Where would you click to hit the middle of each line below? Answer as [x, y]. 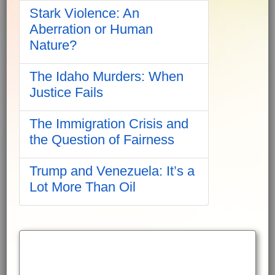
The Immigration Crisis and [109, 123]
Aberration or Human [91, 29]
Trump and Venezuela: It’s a [112, 171]
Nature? [53, 45]
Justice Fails [66, 92]
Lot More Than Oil [83, 187]
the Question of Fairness [102, 139]
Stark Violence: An [84, 13]
